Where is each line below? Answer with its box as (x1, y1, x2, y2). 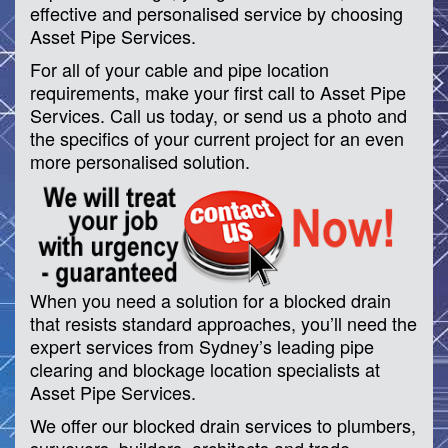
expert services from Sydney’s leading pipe (30, 333, 374, 360)
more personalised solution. (30, 147, 250, 174)
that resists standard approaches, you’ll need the (30, 310, 417, 337)
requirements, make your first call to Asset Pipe (30, 78, 406, 105)
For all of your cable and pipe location (30, 55, 329, 82)
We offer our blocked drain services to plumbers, (30, 412, 416, 439)
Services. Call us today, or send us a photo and (30, 101, 407, 128)
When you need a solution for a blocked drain (30, 287, 391, 314)
